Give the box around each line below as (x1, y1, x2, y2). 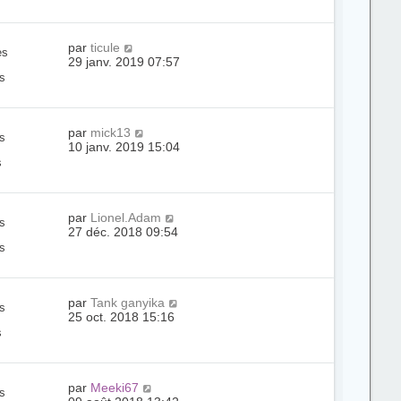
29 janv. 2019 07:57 (68, 55, 181, 69)
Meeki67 (90, 380, 140, 395)
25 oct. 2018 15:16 (68, 310, 175, 324)
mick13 (90, 125, 132, 140)
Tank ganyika (90, 295, 166, 310)
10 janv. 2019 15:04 (68, 140, 181, 154)
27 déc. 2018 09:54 (68, 225, 179, 239)
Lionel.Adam (90, 210, 162, 225)
